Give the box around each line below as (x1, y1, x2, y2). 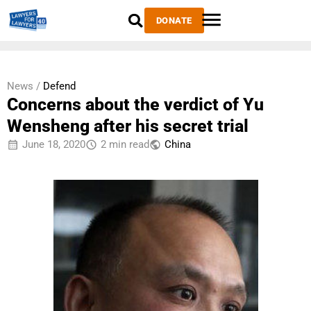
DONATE (155, 15, 192, 26)
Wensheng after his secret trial (7, 116, 249, 136)
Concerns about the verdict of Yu (7, 94, 264, 115)
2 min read (101, 138, 149, 151)
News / (7, 80, 40, 92)
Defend (43, 80, 76, 92)
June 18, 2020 (22, 138, 85, 151)
